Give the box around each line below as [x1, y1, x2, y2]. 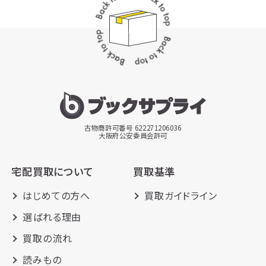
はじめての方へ [23, 188, 91, 202]
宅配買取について [11, 164, 94, 179]
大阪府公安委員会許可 [99, 130, 167, 140]
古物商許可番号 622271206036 [84, 122, 182, 132]
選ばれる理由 [23, 209, 82, 224]
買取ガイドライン [144, 188, 217, 202]
